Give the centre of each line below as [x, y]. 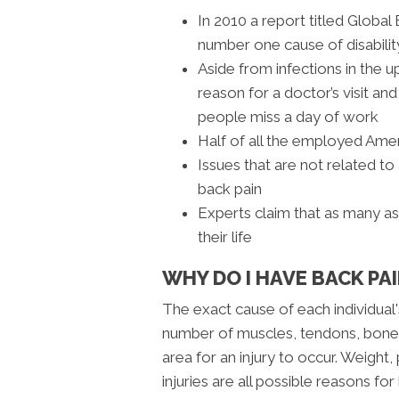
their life [225, 236]
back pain [230, 188]
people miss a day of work [288, 116]
